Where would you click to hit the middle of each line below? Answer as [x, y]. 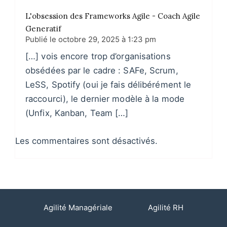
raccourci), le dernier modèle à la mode [105, 99]
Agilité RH [166, 208]
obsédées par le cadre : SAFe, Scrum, [102, 71]
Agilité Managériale [78, 208]
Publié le [42, 40]
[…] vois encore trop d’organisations [98, 56]
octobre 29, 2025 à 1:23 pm [107, 40]
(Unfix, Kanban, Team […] [77, 113]
